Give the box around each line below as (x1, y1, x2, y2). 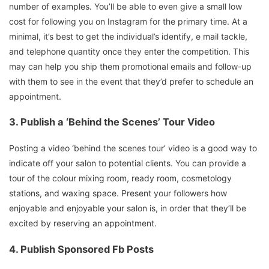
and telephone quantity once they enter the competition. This (9, 46, 249, 56)
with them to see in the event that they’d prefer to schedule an (9, 76, 253, 86)
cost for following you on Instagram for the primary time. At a (9, 16, 247, 26)
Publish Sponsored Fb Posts (20, 243, 154, 255)
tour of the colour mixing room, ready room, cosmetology (9, 173, 232, 184)
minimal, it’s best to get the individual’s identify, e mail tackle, (9, 31, 247, 41)
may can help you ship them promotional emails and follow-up (9, 61, 252, 71)
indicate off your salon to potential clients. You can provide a (9, 158, 246, 169)
